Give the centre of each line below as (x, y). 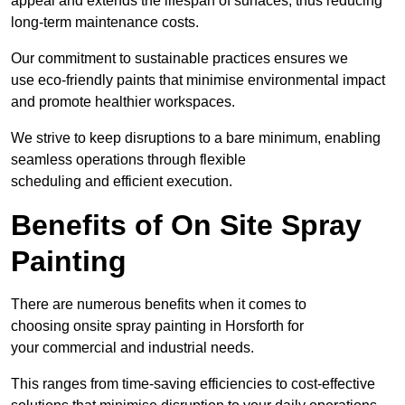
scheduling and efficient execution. (122, 182)
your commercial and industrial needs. (132, 348)
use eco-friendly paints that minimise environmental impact (198, 80)
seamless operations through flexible (128, 160)
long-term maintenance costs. (105, 23)
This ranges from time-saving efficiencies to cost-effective (193, 384)
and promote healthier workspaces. (123, 102)
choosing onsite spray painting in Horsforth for (157, 326)
